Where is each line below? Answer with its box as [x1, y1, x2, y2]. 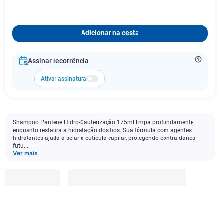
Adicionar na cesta [81, 29, 139, 37]
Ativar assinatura [41, 75, 86, 82]
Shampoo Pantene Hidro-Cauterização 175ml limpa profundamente [13, 119, 193, 126]
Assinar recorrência [28, 57, 89, 65]
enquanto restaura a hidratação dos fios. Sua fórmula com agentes [13, 127, 192, 134]
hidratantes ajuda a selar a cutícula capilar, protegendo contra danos [13, 135, 195, 141]
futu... [13, 142, 28, 149]
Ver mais [13, 149, 38, 157]
